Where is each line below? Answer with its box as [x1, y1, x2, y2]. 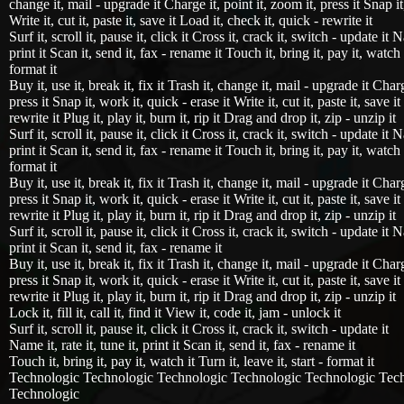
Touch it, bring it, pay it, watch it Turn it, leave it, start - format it [9, 353, 374, 369]
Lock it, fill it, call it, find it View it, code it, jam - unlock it [9, 305, 341, 320]
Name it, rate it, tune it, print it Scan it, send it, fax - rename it [9, 337, 355, 353]
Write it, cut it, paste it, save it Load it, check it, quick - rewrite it [9, 13, 372, 28]
